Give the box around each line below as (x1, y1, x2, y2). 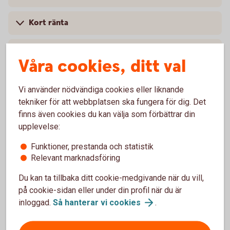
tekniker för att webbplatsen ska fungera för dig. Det (18, 97, 206, 107)
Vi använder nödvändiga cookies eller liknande (18, 84, 184, 94)
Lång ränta (29, 189, 68, 200)
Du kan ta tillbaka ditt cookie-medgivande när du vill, (18, 172, 204, 183)
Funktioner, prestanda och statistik (31, 141, 154, 151)
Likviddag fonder (29, 161, 92, 172)
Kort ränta (29, 17, 68, 28)
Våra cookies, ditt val (18, 54, 186, 79)
